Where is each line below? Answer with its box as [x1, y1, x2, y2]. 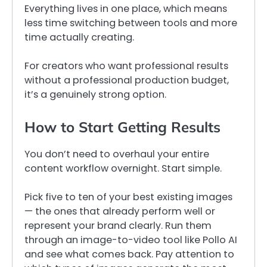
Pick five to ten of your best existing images [24, 190, 232, 204]
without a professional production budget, [24, 73, 229, 87]
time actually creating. [24, 30, 134, 44]
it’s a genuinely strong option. [24, 88, 166, 101]
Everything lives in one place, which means [24, 1, 227, 15]
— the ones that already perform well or [24, 204, 215, 219]
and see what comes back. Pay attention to [24, 247, 234, 262]
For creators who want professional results [24, 59, 228, 73]
